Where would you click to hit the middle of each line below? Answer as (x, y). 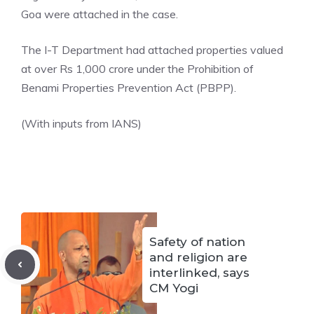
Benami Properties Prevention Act (107, 87)
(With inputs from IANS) (81, 123)
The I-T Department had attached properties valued (152, 49)
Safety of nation (197, 241)
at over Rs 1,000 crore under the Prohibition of (137, 68)
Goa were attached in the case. (100, 14)
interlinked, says (199, 272)
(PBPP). (215, 87)
